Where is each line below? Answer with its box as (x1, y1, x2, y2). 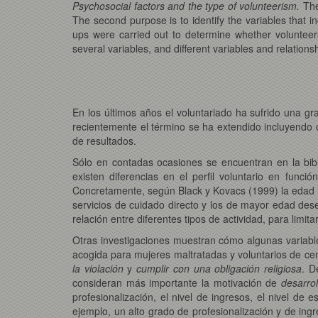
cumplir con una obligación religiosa (136, 261, 302, 275)
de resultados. (72, 133, 136, 148)
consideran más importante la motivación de (72, 275, 281, 290)
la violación (72, 261, 124, 275)
